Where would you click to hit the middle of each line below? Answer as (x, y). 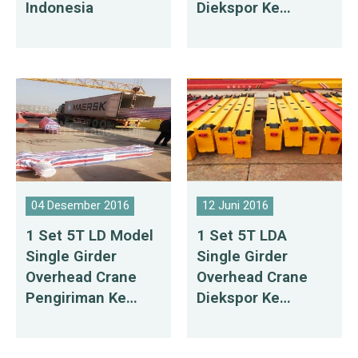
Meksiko (226, 28)
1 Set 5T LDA (242, 236)
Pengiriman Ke (76, 298)
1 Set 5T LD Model (90, 236)
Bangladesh (237, 319)
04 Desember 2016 (80, 206)
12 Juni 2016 (235, 206)
